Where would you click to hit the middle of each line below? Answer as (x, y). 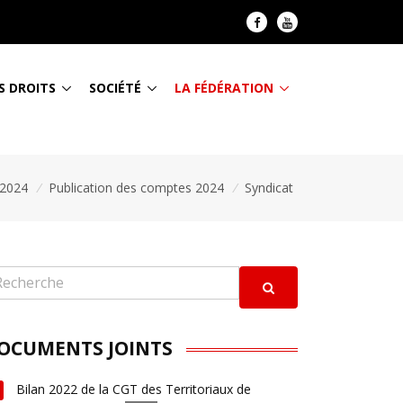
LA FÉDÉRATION (224, 87)
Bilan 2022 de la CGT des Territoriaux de (134, 389)
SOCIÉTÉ (115, 87)
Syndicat (269, 188)
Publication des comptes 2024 (136, 188)
